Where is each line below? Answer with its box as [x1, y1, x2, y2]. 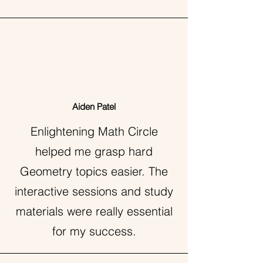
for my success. [52, 224, 136, 238]
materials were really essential [15, 204, 173, 218]
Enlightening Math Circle [30, 124, 158, 139]
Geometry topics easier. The [20, 164, 168, 178]
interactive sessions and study [15, 184, 173, 198]
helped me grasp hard [35, 144, 153, 159]
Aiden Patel [72, 101, 116, 112]
